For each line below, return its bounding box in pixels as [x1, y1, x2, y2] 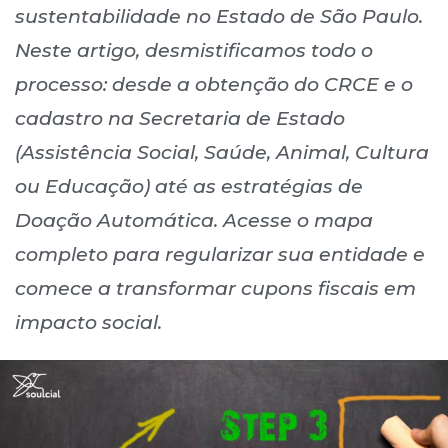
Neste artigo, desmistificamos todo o [15, 39, 373, 62]
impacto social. [15, 311, 162, 334]
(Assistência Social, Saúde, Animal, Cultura [15, 141, 429, 164]
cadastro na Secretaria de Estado [15, 107, 345, 130]
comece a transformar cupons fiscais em [15, 277, 416, 300]
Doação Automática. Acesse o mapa [15, 209, 373, 232]
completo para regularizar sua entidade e [15, 243, 425, 266]
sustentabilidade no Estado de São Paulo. [15, 5, 423, 28]
